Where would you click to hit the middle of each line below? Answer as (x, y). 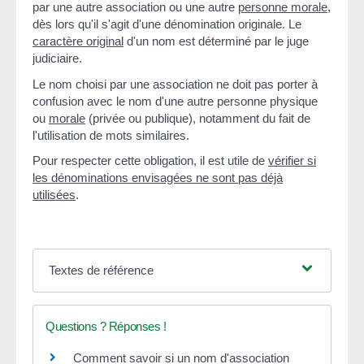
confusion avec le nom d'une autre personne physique (175, 101)
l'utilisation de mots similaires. (111, 135)
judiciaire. (57, 58)
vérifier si (292, 161)
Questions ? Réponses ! (106, 327)
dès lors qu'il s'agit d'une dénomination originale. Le (167, 24)
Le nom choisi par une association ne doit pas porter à (175, 84)
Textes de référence (101, 271)
